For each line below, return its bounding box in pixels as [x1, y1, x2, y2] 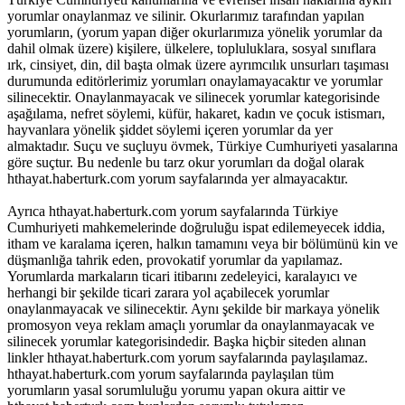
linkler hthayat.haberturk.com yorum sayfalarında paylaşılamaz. [7, 349, 368, 365]
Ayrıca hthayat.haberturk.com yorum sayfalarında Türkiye [7, 202, 338, 219]
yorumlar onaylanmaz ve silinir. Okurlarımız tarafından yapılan [7, 7, 364, 24]
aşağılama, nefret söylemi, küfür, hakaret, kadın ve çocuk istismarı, [7, 105, 385, 121]
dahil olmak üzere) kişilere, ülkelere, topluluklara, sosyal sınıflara [7, 40, 376, 56]
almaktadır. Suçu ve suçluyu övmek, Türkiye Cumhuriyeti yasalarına [7, 137, 398, 154]
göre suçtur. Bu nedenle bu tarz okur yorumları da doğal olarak [7, 154, 364, 170]
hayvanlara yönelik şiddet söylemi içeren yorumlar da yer [7, 121, 333, 137]
